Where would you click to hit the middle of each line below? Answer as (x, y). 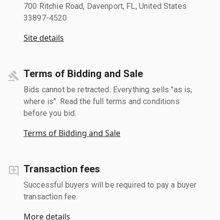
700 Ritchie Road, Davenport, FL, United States (105, 6)
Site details (44, 38)
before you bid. (50, 113)
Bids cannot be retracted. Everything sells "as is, (108, 89)
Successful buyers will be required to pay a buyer (110, 185)
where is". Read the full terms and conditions (102, 101)
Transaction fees (62, 169)
